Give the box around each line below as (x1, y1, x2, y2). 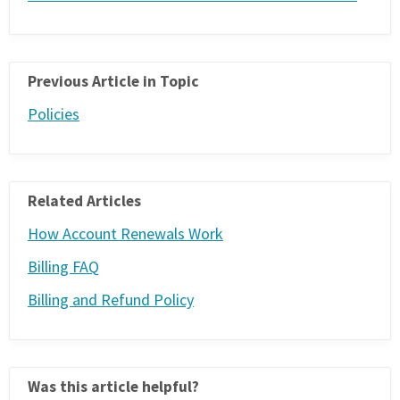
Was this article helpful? (28, 376, 199, 396)
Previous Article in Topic (28, 71, 199, 90)
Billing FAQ (28, 257, 99, 277)
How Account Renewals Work (28, 224, 223, 244)
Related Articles (28, 190, 141, 210)
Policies (28, 104, 79, 124)
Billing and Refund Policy (28, 290, 194, 310)
